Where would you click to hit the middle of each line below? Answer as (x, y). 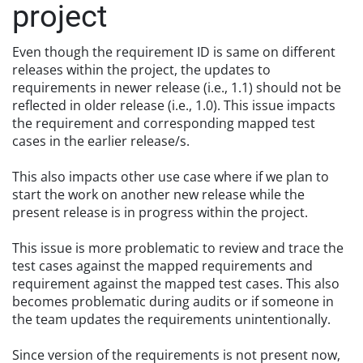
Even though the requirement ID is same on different (174, 52)
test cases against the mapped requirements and (162, 266)
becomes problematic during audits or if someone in (173, 301)
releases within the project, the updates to (141, 70)
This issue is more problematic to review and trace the (178, 248)
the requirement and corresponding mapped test (164, 123)
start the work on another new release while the (158, 194)
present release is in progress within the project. (160, 212)
